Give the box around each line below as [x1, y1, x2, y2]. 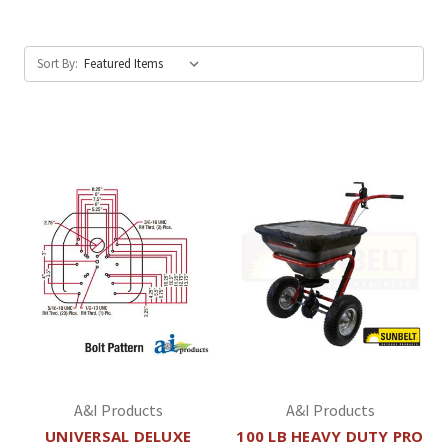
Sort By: [37, 54, 78, 72]
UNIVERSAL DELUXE [45, 425, 191, 446]
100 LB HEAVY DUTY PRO [236, 425, 424, 446]
